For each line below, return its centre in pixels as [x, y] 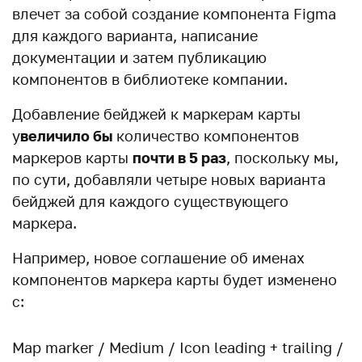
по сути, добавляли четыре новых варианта [169, 179]
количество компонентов [208, 136]
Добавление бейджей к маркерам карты [156, 114]
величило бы [68, 136]
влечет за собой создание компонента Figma [174, 14]
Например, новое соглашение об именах [158, 258]
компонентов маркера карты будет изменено [175, 280]
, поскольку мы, [282, 158]
